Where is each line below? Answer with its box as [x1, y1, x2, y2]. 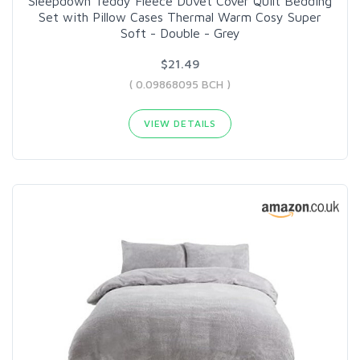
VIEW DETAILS [143, 117, 217, 129]
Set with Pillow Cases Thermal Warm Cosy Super [39, 9, 321, 24]
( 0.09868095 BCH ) [129, 76, 231, 91]
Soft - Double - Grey [120, 25, 240, 40]
